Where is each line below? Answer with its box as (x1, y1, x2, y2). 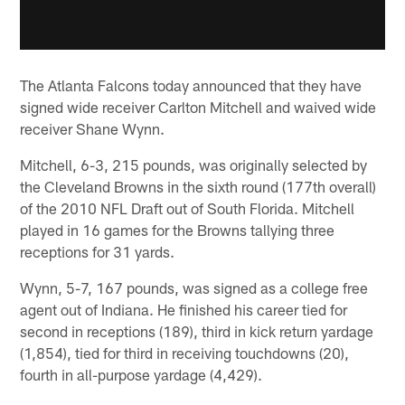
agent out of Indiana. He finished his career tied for (20, 299, 348, 318)
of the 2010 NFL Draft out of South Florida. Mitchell (20, 198, 355, 217)
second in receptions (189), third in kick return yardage (20, 321, 374, 340)
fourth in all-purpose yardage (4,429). (20, 364, 263, 383)
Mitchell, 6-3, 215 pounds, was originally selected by (20, 155, 368, 174)
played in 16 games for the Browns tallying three (20, 220, 335, 239)
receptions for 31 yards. (20, 241, 175, 260)
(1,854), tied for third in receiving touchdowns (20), (20, 343, 350, 362)
